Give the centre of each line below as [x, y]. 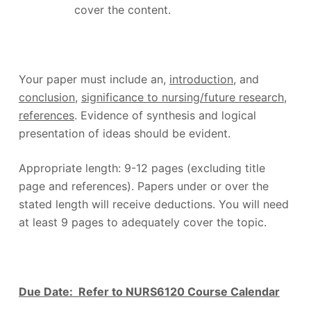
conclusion [47, 98]
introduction [201, 79]
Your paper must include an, [94, 79]
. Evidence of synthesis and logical [165, 116]
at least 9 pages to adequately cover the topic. [142, 222]
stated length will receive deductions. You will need [153, 204]
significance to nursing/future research [182, 98]
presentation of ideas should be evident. [124, 134]
